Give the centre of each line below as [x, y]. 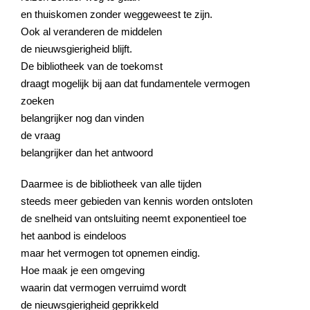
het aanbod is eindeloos [74, 235]
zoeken [37, 100]
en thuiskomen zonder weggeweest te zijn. [117, 14]
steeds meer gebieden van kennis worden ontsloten [137, 201]
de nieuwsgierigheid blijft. [76, 48]
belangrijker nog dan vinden [82, 118]
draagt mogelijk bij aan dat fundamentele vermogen [135, 83]
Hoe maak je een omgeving [83, 270]
